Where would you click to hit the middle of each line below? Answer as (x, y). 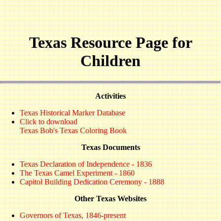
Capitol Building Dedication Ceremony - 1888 (92, 182)
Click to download (49, 122)
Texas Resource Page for (110, 43)
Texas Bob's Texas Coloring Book (73, 131)
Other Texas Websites (110, 199)
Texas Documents (110, 147)
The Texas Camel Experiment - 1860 (77, 173)
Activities (110, 96)
